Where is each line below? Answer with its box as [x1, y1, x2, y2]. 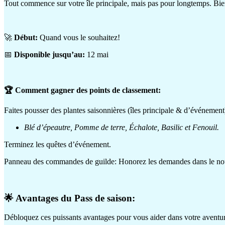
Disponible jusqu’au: [14, 50, 85, 59]
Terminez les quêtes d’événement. [4, 140, 111, 149]
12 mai [85, 50, 108, 59]
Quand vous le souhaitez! [38, 33, 120, 42]
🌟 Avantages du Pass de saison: [4, 192, 135, 203]
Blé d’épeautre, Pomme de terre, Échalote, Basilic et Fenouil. [24, 123, 219, 132]
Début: [14, 33, 38, 42]
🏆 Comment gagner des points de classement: [4, 85, 161, 94]
